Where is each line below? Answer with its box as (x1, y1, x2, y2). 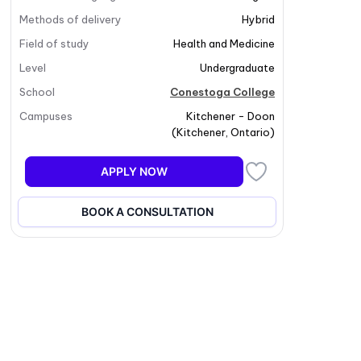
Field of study (19, 37, 90, 50)
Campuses (19, 110, 73, 122)
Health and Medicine (173, 37, 275, 50)
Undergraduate (200, 61, 275, 74)
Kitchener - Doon (186, 110, 275, 122)
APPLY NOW (101, 164, 168, 178)
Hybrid (242, 13, 275, 26)
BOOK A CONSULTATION (81, 205, 214, 218)
